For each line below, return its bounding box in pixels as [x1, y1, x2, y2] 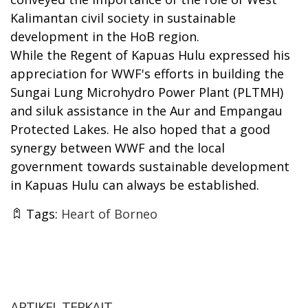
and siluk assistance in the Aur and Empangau [10, 102, 283, 119]
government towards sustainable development [10, 157, 289, 175]
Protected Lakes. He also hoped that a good [10, 120, 270, 137]
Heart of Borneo [61, 205, 157, 222]
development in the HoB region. [10, 27, 199, 45]
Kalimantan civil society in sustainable [10, 9, 236, 26]
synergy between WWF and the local [10, 139, 225, 156]
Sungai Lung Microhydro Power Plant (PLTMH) [10, 83, 283, 100]
